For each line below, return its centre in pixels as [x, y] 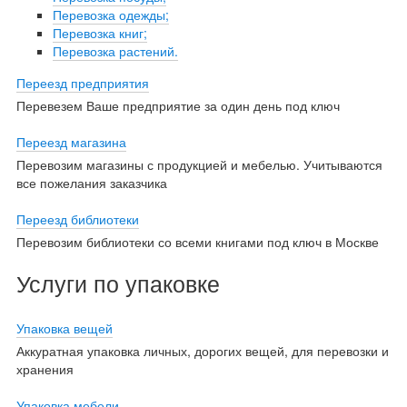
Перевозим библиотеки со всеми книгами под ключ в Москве [197, 241]
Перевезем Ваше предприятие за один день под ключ [178, 105]
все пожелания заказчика [91, 182]
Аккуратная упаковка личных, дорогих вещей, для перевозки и [202, 350]
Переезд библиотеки [77, 218]
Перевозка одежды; [110, 14]
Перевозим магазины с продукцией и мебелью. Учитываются [199, 164]
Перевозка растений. [115, 50]
